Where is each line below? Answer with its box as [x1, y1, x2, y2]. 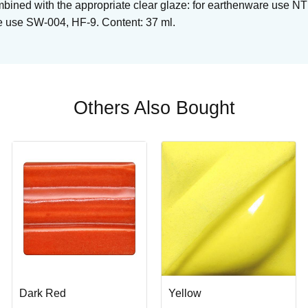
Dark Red [19, 287, 66, 299]
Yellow [168, 287, 201, 299]
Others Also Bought [73, 96, 235, 118]
